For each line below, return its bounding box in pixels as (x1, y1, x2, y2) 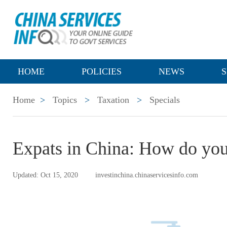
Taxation (97, 95, 129, 105)
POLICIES (82, 66, 122, 77)
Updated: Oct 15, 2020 (13, 171, 78, 179)
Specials (149, 95, 180, 105)
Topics (53, 95, 77, 105)
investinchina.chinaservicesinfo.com (95, 171, 198, 179)
